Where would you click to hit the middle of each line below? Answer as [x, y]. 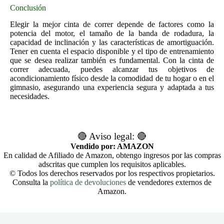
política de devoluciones [88, 182]
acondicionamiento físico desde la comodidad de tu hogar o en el [112, 78]
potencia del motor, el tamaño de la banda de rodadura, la [112, 33]
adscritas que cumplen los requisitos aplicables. [112, 164]
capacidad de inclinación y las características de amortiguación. [112, 42]
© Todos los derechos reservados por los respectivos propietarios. [112, 173]
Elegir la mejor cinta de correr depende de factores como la [112, 24]
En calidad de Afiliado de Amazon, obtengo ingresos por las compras [112, 155]
